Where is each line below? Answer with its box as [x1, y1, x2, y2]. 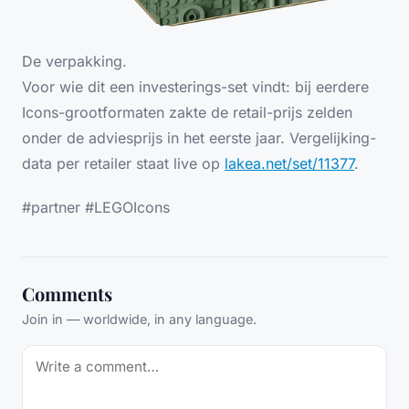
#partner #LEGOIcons [22, 197, 170, 216]
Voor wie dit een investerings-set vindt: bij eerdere [22, 77, 369, 96]
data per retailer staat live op [22, 153, 225, 173]
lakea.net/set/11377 [225, 153, 354, 173]
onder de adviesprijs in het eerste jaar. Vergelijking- [22, 128, 376, 147]
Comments [22, 280, 112, 306]
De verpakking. [22, 51, 127, 70]
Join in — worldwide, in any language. [22, 310, 257, 327]
